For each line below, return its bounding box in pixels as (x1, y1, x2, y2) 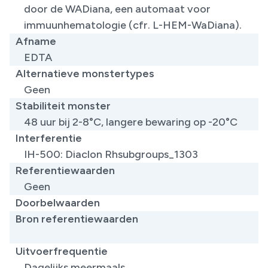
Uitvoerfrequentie (16, 244, 108, 258)
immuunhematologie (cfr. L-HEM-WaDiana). (24, 18, 242, 32)
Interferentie (16, 131, 82, 145)
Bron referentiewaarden (16, 212, 138, 226)
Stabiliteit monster (16, 99, 111, 112)
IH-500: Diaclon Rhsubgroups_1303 (24, 147, 198, 161)
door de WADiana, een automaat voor (24, 2, 211, 16)
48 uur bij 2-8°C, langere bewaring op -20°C (24, 115, 237, 129)
